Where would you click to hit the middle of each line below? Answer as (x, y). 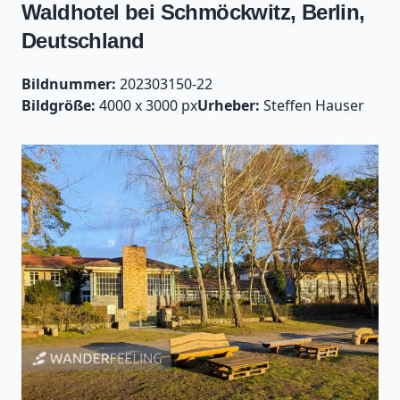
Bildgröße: (58, 105)
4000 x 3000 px (146, 105)
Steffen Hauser (312, 105)
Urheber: (229, 105)
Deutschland (83, 41)
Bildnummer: (69, 84)
